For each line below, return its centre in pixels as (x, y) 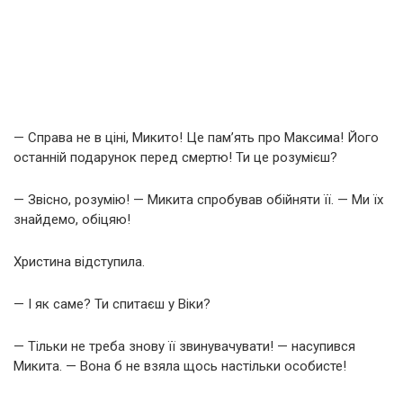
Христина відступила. (79, 261)
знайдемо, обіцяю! (72, 219)
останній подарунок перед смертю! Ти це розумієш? (175, 157)
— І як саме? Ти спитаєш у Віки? (112, 304)
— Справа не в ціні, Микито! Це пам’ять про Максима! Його (196, 137)
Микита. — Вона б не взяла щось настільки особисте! (180, 366)
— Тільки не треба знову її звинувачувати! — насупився (184, 346)
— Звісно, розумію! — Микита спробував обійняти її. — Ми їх (198, 199)
